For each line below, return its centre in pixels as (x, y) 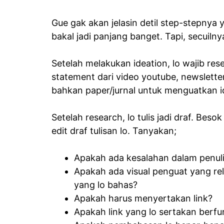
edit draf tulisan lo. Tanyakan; (114, 130)
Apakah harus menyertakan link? (143, 198)
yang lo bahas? (106, 184)
